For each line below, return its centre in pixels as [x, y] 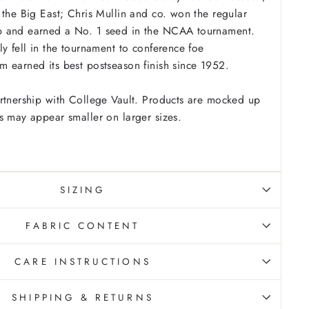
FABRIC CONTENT [83, 225]
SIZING [83, 189]
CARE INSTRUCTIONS [83, 261]
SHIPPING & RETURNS [83, 297]
